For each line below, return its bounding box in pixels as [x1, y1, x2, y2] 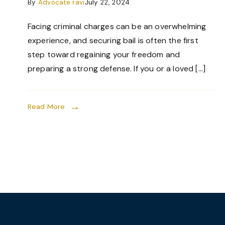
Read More [28, 102, 65, 111]
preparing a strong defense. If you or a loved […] [28, 63, 205, 74]
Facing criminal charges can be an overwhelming [28, 21, 206, 32]
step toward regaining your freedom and [28, 49, 180, 60]
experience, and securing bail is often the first [28, 35, 198, 46]
